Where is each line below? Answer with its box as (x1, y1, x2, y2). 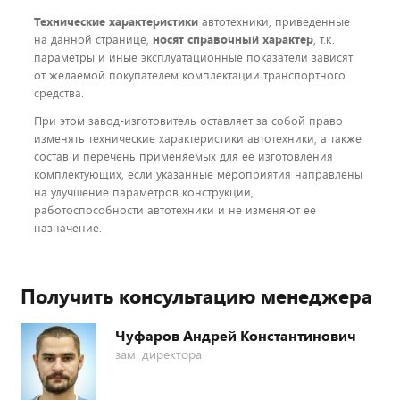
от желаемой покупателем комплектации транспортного (34, 67, 346, 84)
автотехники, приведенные (198, 13, 350, 30)
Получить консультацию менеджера (21, 282, 372, 310)
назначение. (34, 220, 102, 237)
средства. (34, 85, 84, 102)
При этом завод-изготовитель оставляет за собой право (34, 112, 343, 129)
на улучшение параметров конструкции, (34, 184, 254, 201)
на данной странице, (34, 31, 153, 48)
